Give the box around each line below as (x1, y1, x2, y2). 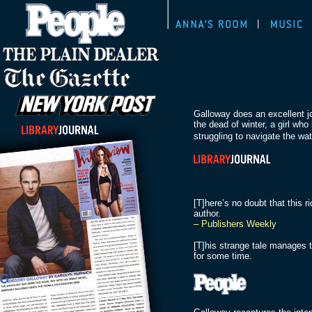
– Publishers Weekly (194, 219, 276, 229)
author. (194, 208, 221, 219)
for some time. (194, 251, 252, 261)
